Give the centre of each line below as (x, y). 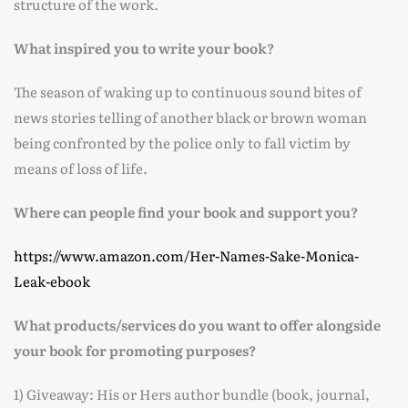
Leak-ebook (52, 281)
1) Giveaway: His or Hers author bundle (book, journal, (192, 394)
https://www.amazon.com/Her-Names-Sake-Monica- (186, 255)
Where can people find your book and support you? (186, 212)
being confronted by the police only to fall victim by (182, 143)
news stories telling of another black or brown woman (190, 117)
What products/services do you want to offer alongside (197, 325)
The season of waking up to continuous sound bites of (188, 92)
